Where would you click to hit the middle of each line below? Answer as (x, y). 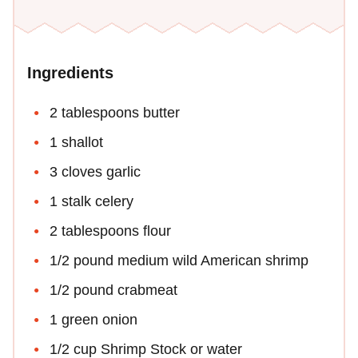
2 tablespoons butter (115, 113)
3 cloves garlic (95, 172)
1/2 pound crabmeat (113, 290)
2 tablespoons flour (110, 231)
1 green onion (93, 320)
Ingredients (70, 73)
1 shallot (76, 143)
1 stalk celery (91, 202)
